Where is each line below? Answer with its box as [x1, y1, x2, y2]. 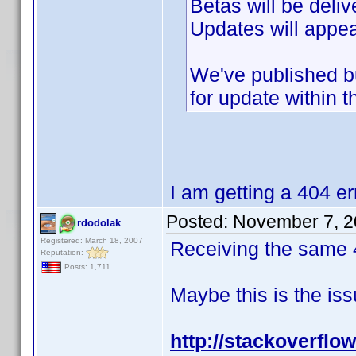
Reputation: [41, 247, 86, 257]
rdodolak [77, 217, 121, 229]
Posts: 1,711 [62, 262, 110, 272]
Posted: [166, 211, 233, 232]
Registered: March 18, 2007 [41, 236, 143, 245]
